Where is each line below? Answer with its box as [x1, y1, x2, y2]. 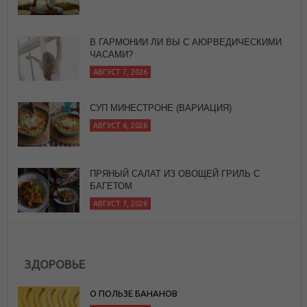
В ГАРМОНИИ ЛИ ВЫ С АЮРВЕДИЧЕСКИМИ [90, 36, 282, 47]
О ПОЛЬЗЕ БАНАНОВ [90, 288, 177, 298]
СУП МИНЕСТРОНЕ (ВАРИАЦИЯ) [90, 102, 232, 113]
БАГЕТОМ [90, 180, 132, 191]
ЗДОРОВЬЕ [25, 257, 85, 271]
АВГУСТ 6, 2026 [93, 121, 147, 130]
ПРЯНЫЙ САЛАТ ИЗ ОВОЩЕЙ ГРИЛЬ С [90, 168, 260, 179]
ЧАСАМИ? [90, 49, 133, 60]
